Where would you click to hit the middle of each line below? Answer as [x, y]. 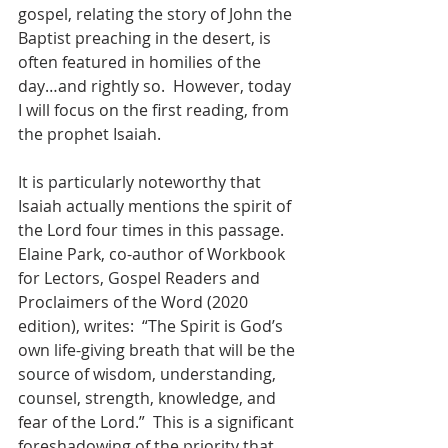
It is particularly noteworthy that [141, 182]
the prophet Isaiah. [89, 134]
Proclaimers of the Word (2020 [135, 302]
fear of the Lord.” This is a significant [158, 422]
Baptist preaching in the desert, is [146, 38]
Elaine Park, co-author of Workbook [153, 254]
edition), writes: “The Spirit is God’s [152, 326]
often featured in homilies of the [141, 62]
